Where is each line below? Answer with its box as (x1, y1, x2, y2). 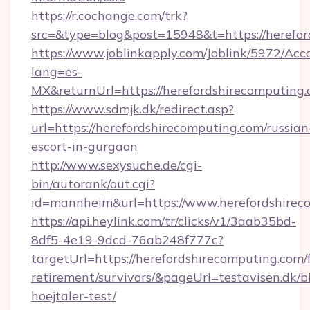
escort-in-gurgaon (31, 138, 138, 154)
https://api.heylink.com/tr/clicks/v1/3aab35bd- (31, 213, 296, 229)
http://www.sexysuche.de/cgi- (31, 157, 202, 173)
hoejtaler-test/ (31, 288, 116, 304)
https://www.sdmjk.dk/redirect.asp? (31, 101, 234, 117)
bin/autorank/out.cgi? (31, 176, 155, 192)
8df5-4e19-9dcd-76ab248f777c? (31, 232, 224, 248)
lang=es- (31, 64, 82, 80)
